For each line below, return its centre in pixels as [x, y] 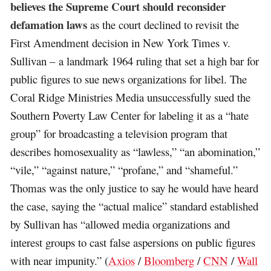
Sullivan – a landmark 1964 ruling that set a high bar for [135, 61]
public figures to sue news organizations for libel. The [129, 79]
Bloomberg [169, 261]
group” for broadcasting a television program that [119, 134]
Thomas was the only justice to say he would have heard [135, 188]
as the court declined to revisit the [163, 25]
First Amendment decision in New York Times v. [121, 43]
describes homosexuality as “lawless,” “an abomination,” [135, 152]
